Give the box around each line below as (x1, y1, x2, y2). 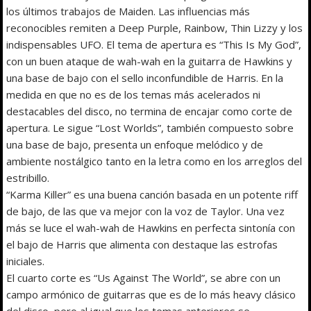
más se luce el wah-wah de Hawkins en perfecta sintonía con (6, 220, 296, 235)
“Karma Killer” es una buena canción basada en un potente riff (6, 187, 299, 201)
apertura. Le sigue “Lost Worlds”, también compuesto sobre (6, 120, 294, 135)
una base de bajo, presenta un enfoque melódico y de (6, 137, 264, 151)
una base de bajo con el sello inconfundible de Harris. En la (6, 70, 284, 85)
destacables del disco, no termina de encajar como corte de (6, 103, 293, 118)
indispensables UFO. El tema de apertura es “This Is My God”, (6, 37, 302, 51)
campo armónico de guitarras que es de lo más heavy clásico (6, 287, 296, 301)
